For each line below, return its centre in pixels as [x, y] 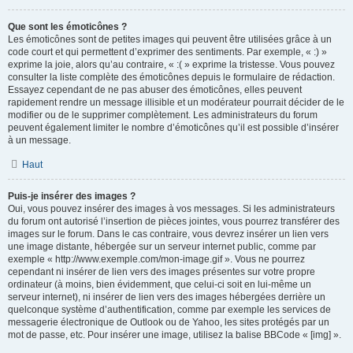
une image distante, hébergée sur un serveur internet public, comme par [162, 247]
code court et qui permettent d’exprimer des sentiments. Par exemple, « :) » [167, 52]
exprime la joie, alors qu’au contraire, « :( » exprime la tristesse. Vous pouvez [171, 65]
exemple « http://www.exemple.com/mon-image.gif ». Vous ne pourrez [156, 259]
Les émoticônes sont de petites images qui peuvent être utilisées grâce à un [170, 39]
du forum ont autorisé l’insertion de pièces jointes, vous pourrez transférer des [174, 221]
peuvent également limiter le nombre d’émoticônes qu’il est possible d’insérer [173, 128]
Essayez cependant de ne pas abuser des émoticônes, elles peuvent [155, 90]
